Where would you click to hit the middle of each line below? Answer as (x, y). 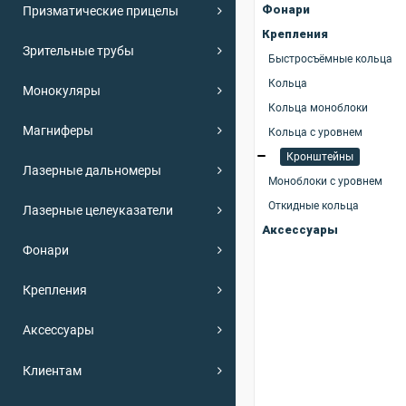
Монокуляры (62, 90)
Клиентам (52, 370)
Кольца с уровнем (315, 132)
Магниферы (58, 130)
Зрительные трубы (78, 50)
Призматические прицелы (101, 10)
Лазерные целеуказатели (98, 210)
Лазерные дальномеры (92, 170)
